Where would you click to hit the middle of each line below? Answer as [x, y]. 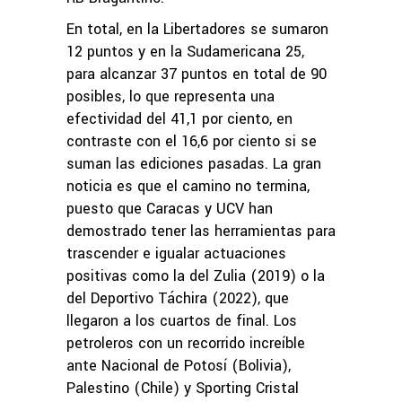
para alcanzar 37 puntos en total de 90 [197, 74]
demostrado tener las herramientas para [201, 231]
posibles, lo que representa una [170, 96]
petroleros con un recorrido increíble [186, 343]
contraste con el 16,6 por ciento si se [192, 141]
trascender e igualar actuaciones [176, 253]
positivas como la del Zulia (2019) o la [196, 275]
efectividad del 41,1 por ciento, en [179, 118]
